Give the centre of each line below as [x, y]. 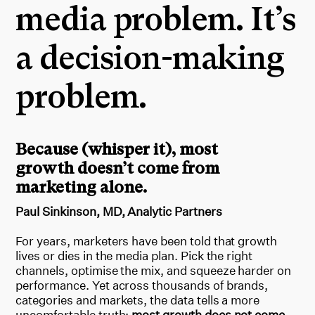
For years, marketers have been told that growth [147, 240]
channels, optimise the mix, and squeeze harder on [153, 270]
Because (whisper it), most [117, 149]
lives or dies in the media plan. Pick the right [134, 255]
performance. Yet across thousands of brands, [142, 285]
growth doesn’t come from [118, 168]
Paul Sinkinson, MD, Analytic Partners [119, 211]
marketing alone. [82, 187]
